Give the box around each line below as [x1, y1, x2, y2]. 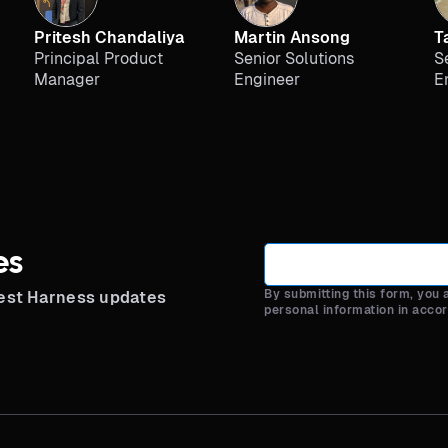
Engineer [234, 70, 300, 89]
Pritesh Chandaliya [34, 28, 185, 47]
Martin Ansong [234, 28, 350, 47]
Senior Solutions [234, 49, 354, 68]
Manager [34, 70, 100, 89]
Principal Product [34, 49, 163, 68]
